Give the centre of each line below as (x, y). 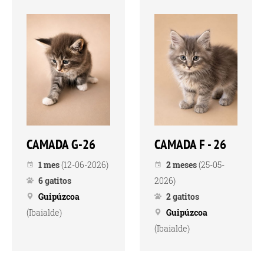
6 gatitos (55, 180)
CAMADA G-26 (61, 144)
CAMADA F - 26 (190, 144)
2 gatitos (182, 196)
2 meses (181, 164)
